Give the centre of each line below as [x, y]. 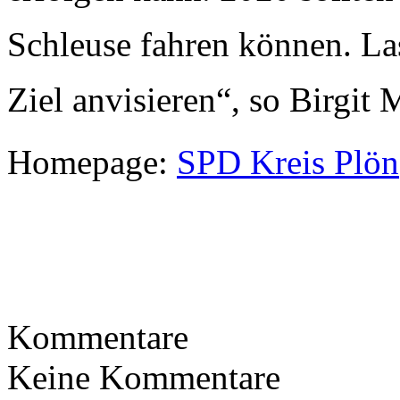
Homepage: [92, 162]
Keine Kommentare [144, 377]
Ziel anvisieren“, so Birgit [193, 99]
